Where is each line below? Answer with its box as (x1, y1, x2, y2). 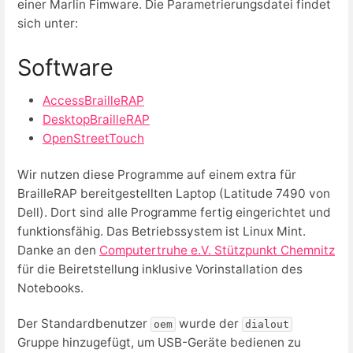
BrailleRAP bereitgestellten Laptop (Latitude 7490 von (17, 185, 330, 201)
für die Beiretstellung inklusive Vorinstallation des (17, 261, 303, 277)
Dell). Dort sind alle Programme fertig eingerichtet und (17, 204, 331, 220)
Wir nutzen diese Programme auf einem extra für (17, 166, 296, 182)
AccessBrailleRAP (43, 93, 144, 109)
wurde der (176, 315, 242, 331)
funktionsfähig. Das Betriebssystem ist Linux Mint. (17, 223, 306, 239)
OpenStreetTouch (43, 131, 144, 147)
